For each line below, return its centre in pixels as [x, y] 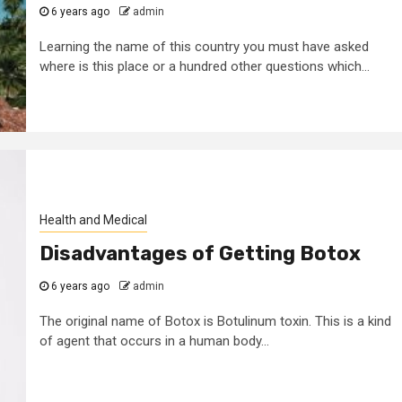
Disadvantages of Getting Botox [200, 253]
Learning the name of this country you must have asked [204, 46]
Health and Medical [93, 219]
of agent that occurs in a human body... [154, 341]
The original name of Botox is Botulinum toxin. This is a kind [215, 321]
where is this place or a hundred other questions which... [204, 66]
